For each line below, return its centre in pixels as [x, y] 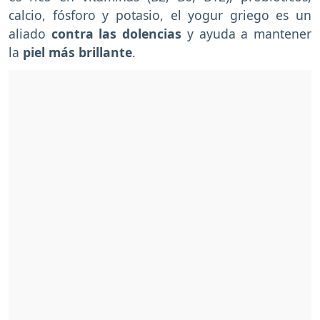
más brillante [90, 52]
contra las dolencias [116, 33]
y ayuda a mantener [247, 33]
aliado [30, 33]
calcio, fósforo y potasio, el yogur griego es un [160, 15]
